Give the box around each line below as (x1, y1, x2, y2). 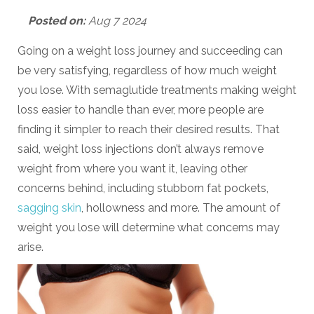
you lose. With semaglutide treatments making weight (18, 83, 296, 97)
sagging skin (18, 200, 81, 214)
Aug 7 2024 (86, 13, 146, 27)
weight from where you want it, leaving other (18, 161, 247, 175)
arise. (18, 240, 43, 254)
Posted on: (28, 13, 86, 27)
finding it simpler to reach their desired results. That (18, 122, 280, 136)
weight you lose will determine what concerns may (18, 220, 280, 234)
